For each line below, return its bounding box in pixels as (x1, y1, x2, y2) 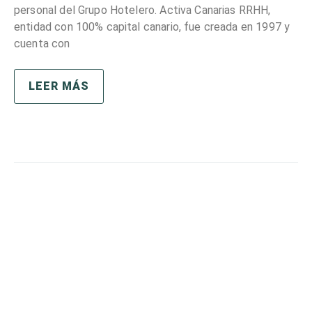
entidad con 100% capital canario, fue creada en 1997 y (14, 20, 290, 33)
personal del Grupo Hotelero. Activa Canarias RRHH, (14, 3, 271, 17)
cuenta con (14, 37, 70, 50)
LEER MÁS (29, 79, 89, 93)
